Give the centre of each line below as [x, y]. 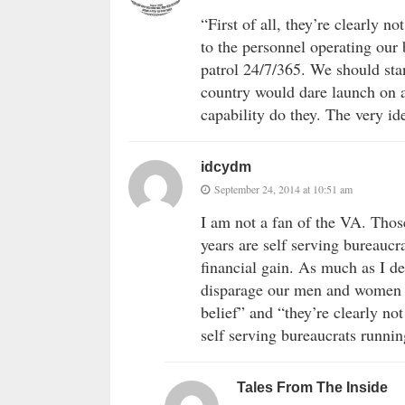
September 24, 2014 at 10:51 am [283, 188]
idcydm [226, 166]
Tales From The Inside [312, 387]
